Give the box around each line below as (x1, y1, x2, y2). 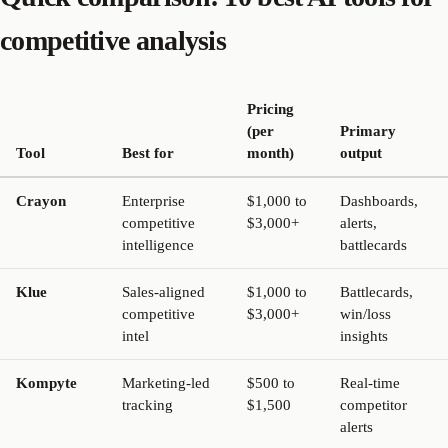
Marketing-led (122, 374, 210, 391)
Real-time (340, 374, 400, 391)
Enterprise (122, 192, 185, 209)
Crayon (16, 192, 66, 209)
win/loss (340, 305, 391, 322)
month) (247, 144, 294, 161)
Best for (122, 144, 174, 161)
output (340, 144, 382, 161)
